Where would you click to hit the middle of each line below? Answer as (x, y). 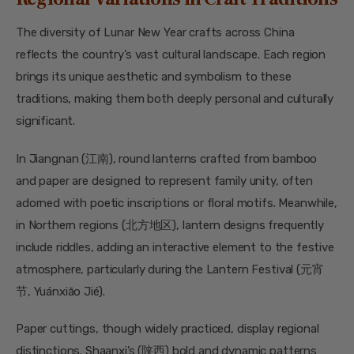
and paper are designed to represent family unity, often (164, 181)
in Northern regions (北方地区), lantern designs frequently (170, 225)
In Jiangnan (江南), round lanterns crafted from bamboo (167, 158)
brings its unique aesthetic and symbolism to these (154, 77)
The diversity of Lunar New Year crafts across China (155, 33)
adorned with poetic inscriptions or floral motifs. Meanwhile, (177, 203)
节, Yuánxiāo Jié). (60, 291)
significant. (46, 121)
